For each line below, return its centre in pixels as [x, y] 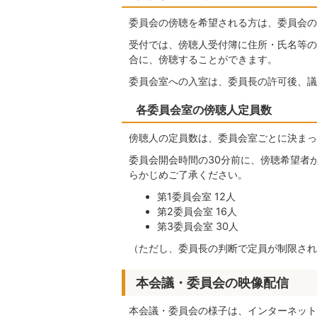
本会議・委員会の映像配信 [212, 282]
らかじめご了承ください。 [190, 174]
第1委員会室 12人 [197, 196]
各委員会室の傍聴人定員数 [204, 109]
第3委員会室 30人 [198, 226]
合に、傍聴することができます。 [203, 59]
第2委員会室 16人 [197, 211]
